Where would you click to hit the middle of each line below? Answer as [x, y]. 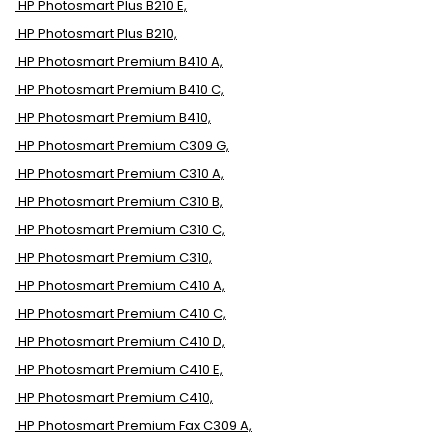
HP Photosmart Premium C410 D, [121, 341]
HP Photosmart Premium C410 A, [121, 285]
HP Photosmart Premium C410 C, [122, 313]
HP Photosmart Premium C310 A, [121, 173]
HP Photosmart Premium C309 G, [123, 145]
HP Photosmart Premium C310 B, [120, 201]
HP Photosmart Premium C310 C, [121, 229]
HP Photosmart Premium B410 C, [121, 89]
